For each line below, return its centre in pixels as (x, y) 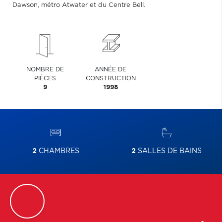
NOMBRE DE (45, 69)
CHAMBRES (58, 151)
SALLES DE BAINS (169, 151)
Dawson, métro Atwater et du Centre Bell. (79, 5)
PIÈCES (45, 78)
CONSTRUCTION (111, 78)
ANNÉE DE (111, 69)
